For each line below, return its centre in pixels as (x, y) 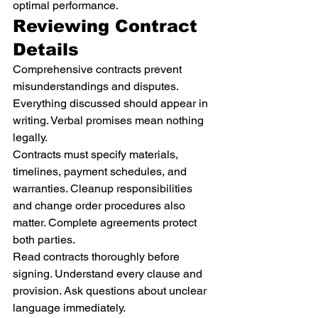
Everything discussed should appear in (112, 103)
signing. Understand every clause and (109, 274)
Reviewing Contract (108, 26)
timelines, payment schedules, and (101, 171)
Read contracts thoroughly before (98, 257)
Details (46, 49)
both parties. (44, 240)
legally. (30, 137)
